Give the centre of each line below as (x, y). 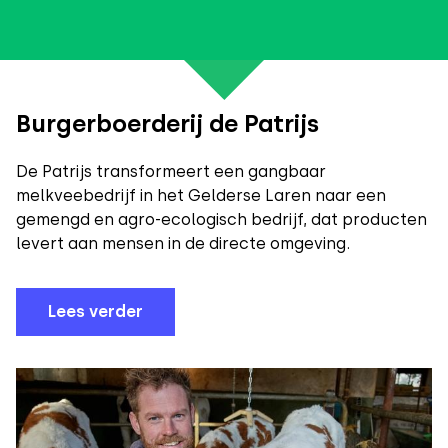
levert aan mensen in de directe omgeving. (183, 244)
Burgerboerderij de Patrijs (167, 124)
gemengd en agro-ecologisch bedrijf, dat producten (221, 220)
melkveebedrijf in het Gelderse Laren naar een (201, 196)
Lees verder (95, 312)
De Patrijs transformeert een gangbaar (171, 172)
